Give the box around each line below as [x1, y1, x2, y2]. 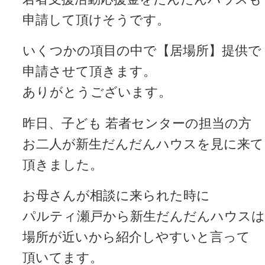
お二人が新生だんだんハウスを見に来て [22, 136, 264, 151]
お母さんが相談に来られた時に [22, 188, 210, 203]
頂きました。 [22, 157, 103, 172]
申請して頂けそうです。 [22, 12, 170, 27]
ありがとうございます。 [22, 85, 172, 100]
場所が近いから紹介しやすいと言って [22, 230, 250, 245]
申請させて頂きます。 [22, 64, 156, 79]
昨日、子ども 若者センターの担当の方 [22, 115, 251, 131]
